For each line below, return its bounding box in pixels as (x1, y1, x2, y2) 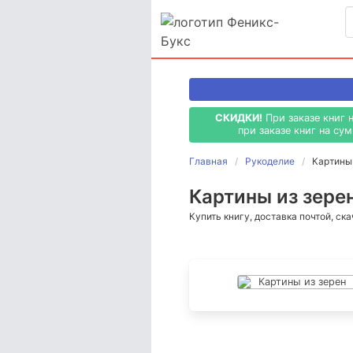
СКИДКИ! (215, 112, 262, 124)
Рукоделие (245, 154, 295, 167)
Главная (189, 154, 228, 167)
